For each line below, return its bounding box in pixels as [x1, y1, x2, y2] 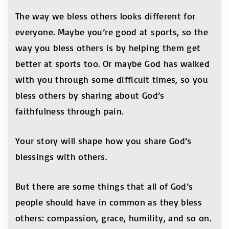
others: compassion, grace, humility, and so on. [15, 212, 211, 223]
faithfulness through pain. [15, 105, 124, 117]
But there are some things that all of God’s [15, 180, 193, 192]
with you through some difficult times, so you [15, 73, 209, 85]
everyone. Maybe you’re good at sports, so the [15, 26, 209, 37]
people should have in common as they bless [15, 196, 202, 208]
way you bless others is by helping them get [15, 41, 201, 53]
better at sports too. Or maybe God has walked [15, 57, 210, 69]
